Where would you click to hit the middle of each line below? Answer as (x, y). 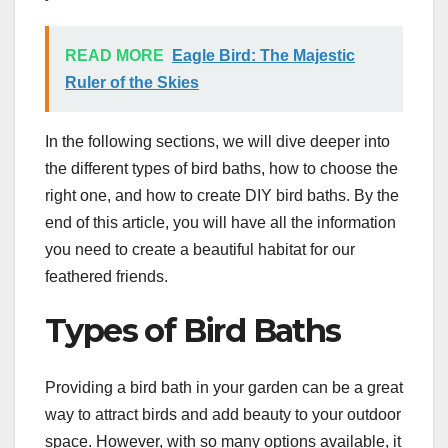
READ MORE (114, 56)
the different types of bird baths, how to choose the (221, 169)
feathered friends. (106, 277)
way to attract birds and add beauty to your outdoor (223, 414)
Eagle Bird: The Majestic (263, 56)
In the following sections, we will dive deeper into (217, 142)
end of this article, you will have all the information (220, 223)
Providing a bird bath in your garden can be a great (224, 387)
